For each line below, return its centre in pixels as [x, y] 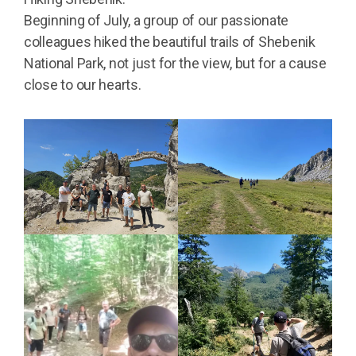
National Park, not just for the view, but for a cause [175, 63]
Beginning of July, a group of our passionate [157, 20]
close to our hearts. [83, 85]
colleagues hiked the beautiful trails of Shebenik [170, 42]
